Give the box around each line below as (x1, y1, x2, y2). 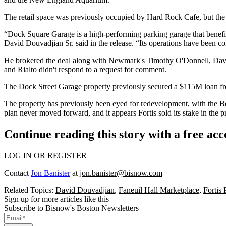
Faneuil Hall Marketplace (119, 185, 199, 194)
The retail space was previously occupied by (4, 12, 147, 21)
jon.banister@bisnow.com (80, 168, 162, 177)
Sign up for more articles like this (4, 194, 109, 203)
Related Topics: (4, 185, 55, 194)
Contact (4, 168, 31, 177)
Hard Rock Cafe (147, 12, 199, 21)
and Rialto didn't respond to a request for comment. (4, 65, 166, 74)
